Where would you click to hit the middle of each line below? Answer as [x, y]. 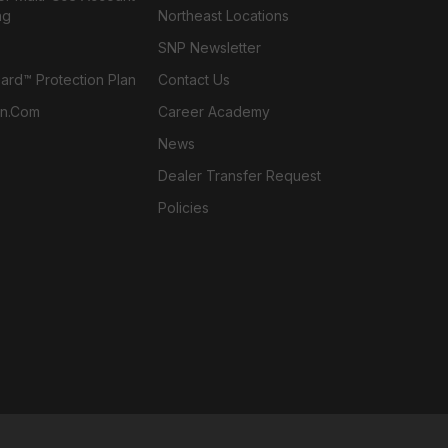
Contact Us [194, 79]
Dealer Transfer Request [240, 175]
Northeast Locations [224, 15]
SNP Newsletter [210, 47]
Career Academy [214, 111]
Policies [184, 207]
